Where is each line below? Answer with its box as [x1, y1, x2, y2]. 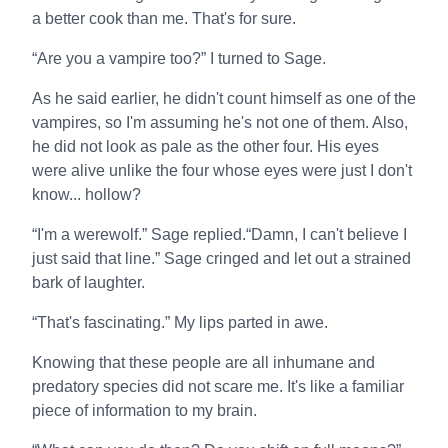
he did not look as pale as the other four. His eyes [32, 138, 379, 155]
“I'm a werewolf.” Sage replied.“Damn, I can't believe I [32, 226, 407, 243]
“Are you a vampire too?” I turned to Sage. [32, 50, 326, 67]
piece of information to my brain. [32, 402, 257, 419]
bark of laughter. [32, 274, 145, 291]
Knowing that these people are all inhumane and [32, 354, 375, 371]
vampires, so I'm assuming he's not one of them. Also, [32, 114, 408, 131]
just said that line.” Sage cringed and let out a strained [32, 250, 411, 267]
